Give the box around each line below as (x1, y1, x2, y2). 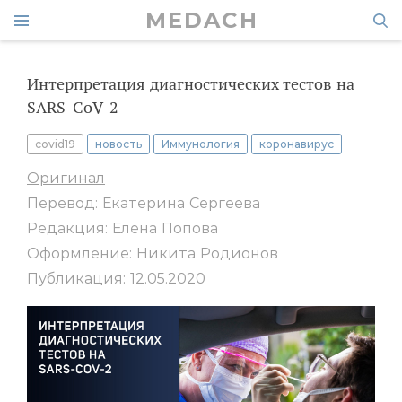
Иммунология (162, 137, 240, 151)
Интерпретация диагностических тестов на (27, 74, 354, 94)
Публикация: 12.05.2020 (27, 270, 205, 287)
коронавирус (259, 137, 334, 151)
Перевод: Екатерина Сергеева (27, 195, 260, 212)
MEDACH (145, 7, 258, 33)
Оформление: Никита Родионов (27, 245, 278, 262)
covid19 (35, 137, 75, 151)
